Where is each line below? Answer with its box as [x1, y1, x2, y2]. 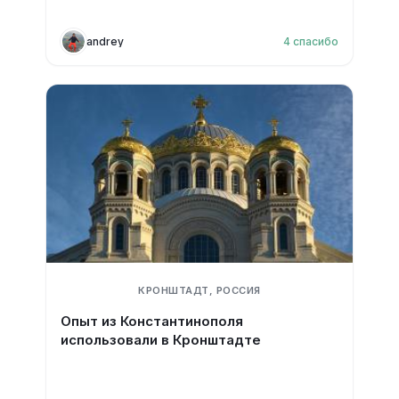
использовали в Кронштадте [60, 331, 261, 348]
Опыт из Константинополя [60, 313, 243, 330]
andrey [85, 34, 124, 48]
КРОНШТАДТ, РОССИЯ [138, 284, 261, 297]
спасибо [293, 34, 339, 48]
